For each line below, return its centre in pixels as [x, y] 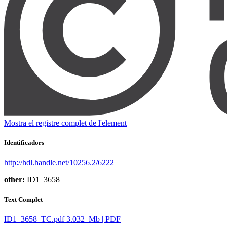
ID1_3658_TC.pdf [34, 219]
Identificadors [24, 142]
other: [14, 180]
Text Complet [23, 200]
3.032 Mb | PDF [93, 219]
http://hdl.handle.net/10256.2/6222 [59, 163]
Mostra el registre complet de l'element [65, 123]
